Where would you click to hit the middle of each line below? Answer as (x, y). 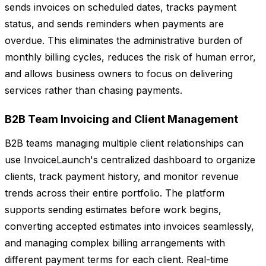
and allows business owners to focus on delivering (119, 74)
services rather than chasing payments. (94, 91)
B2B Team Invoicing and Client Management (121, 119)
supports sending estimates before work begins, (113, 210)
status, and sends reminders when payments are (114, 24)
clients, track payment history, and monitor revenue (122, 177)
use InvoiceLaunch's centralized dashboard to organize (130, 160)
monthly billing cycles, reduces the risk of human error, (130, 57)
